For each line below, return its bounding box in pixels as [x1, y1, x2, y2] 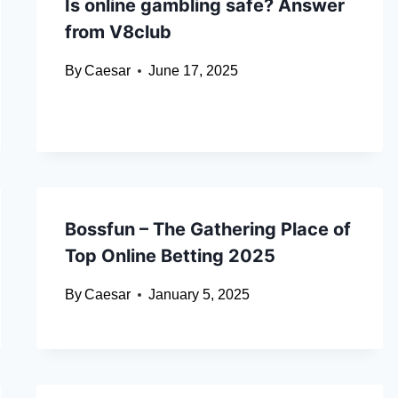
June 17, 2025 [147, 63, 238, 79]
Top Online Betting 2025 [64, 245, 275, 267]
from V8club [64, 21, 171, 44]
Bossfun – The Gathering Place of [64, 219, 351, 241]
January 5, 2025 [147, 287, 250, 303]
